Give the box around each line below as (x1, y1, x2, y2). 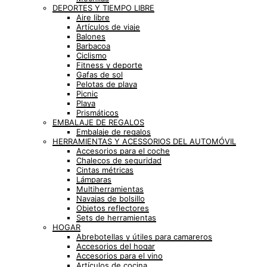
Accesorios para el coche (76, 146, 170, 156)
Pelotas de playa (76, 79, 137, 89)
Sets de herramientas (76, 213, 156, 222)
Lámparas (76, 175, 111, 184)
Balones (76, 32, 105, 41)
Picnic (76, 89, 98, 98)
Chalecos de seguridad (76, 156, 162, 165)
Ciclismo (76, 51, 107, 60)
